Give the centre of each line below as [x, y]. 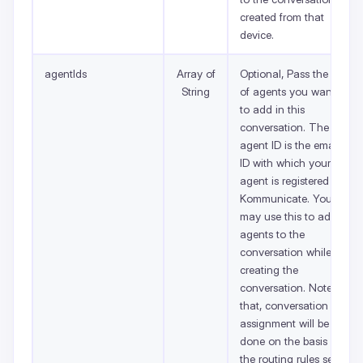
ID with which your [285, 162]
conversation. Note [286, 287]
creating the [269, 269]
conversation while [286, 252]
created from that [282, 17]
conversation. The [284, 127]
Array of [196, 73]
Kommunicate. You [286, 198]
